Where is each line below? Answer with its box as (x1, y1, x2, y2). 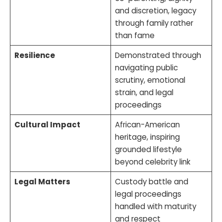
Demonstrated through (114, 50, 201, 60)
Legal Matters (14, 176, 70, 187)
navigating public (114, 62, 178, 73)
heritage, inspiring (114, 131, 180, 142)
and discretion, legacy (114, 5, 196, 16)
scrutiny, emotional (114, 74, 185, 85)
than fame (114, 30, 155, 41)
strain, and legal (114, 87, 173, 98)
